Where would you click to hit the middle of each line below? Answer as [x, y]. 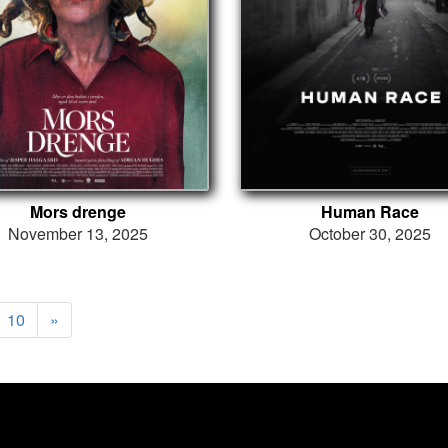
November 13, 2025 [77, 233]
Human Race [370, 211]
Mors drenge [77, 211]
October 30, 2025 [370, 233]
